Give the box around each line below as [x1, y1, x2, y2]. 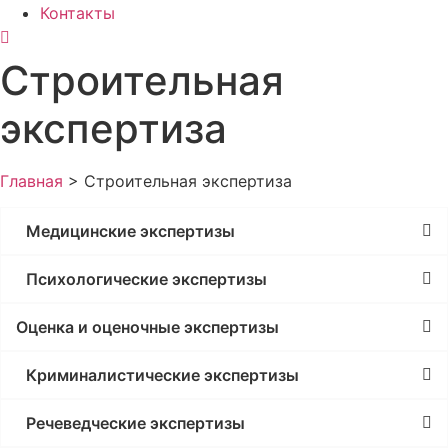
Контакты [40, 2, 115, 23]
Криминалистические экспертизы [26, 364, 299, 385]
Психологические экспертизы [26, 268, 267, 289]
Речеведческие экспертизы [26, 412, 245, 433]
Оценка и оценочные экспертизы [16, 316, 279, 337]
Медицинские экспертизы [26, 220, 235, 241]
